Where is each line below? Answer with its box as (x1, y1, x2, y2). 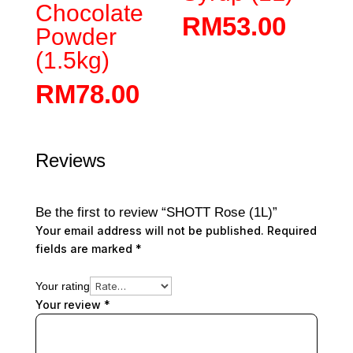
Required (266, 224, 317, 238)
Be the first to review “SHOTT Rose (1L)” (35, 205, 277, 221)
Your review (35, 298, 104, 312)
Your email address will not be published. (35, 224, 264, 238)
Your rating (35, 280, 90, 293)
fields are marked (35, 242, 136, 256)
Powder (35, 23, 117, 50)
